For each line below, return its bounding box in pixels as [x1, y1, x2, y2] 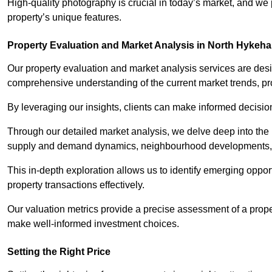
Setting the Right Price [7, 246, 110, 257]
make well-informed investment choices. [7, 219, 179, 229]
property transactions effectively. [7, 180, 144, 191]
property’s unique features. [7, 12, 121, 23]
